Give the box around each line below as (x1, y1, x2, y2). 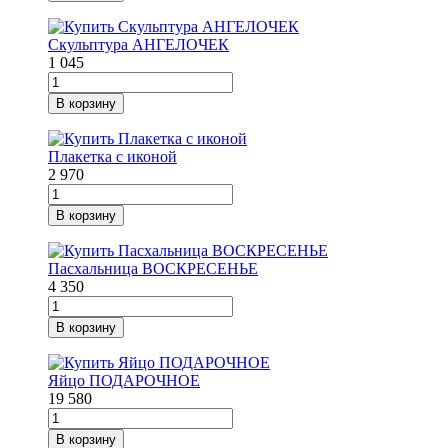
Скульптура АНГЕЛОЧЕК (48, 36, 229, 54)
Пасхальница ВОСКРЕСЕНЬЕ (48, 260, 258, 278)
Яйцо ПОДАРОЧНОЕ (48, 372, 200, 390)
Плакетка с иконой (48, 148, 177, 166)
